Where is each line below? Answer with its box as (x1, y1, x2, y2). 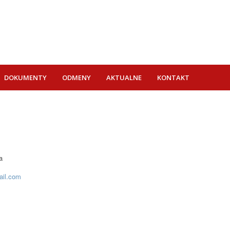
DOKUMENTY (4, 73, 47, 82)
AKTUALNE (106, 73, 142, 82)
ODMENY (62, 73, 91, 82)
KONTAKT (157, 73, 189, 82)
